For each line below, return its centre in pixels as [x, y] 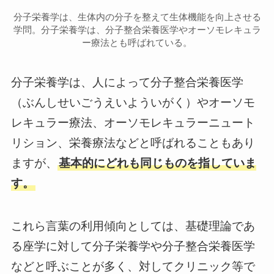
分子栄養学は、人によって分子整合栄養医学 [127, 82]
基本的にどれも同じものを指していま [157, 163]
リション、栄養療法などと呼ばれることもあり [133, 143]
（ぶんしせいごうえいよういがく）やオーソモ [133, 102]
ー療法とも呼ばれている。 [137, 43]
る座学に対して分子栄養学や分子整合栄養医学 [133, 246]
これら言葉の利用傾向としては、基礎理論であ [133, 226]
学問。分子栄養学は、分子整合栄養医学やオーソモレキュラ [137, 30]
